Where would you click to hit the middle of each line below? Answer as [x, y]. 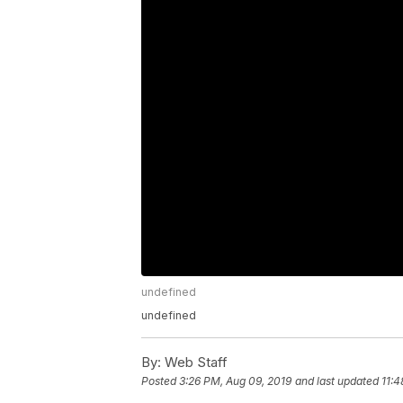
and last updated [337, 381]
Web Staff [194, 362]
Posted [160, 381]
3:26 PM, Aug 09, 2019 [235, 381]
